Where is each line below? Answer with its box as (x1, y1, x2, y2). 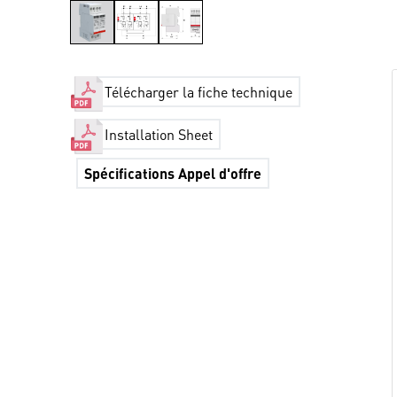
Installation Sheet (105, 125, 214, 144)
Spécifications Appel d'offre (84, 164, 262, 183)
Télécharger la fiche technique (105, 82, 293, 102)
